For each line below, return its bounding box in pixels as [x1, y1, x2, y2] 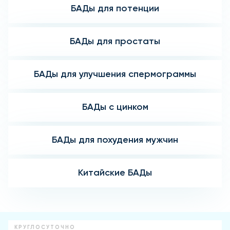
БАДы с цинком [82, 102, 148, 112]
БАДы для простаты [70, 36, 160, 46]
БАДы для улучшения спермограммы [34, 69, 196, 79]
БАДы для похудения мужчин [52, 135, 178, 145]
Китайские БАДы [78, 168, 152, 178]
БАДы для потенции [71, 4, 159, 13]
